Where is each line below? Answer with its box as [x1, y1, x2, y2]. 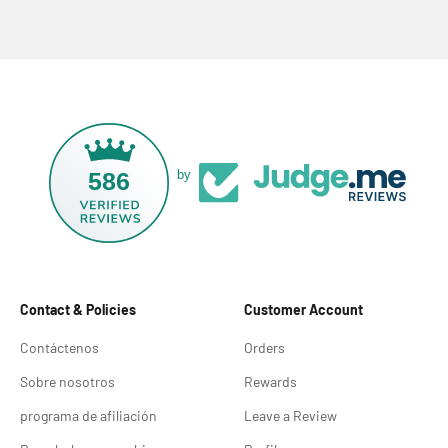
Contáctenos [20, 338, 99, 356]
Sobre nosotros [20, 372, 115, 390]
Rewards [244, 372, 297, 390]
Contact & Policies [20, 300, 136, 318]
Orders [244, 338, 285, 356]
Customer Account [244, 300, 363, 318]
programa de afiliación [20, 406, 157, 424]
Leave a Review [244, 406, 337, 424]
